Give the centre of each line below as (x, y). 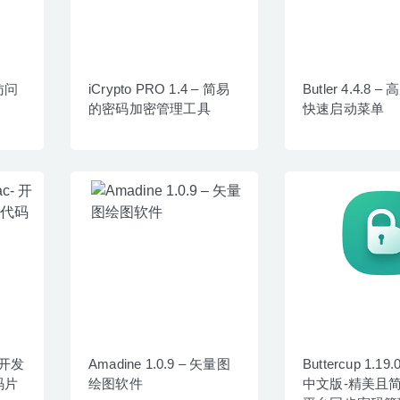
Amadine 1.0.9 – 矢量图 (159, 363)
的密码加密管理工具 (150, 108)
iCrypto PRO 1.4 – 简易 (159, 88)
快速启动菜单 (344, 108)
